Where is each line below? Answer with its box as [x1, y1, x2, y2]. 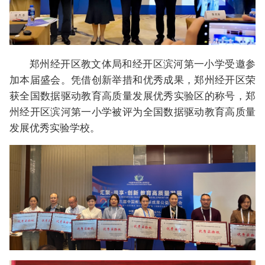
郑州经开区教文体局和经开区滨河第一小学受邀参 [30, 56, 256, 71]
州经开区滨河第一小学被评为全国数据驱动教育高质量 [9, 104, 256, 119]
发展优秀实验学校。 [9, 119, 100, 135]
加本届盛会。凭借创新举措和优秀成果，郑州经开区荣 [9, 72, 256, 87]
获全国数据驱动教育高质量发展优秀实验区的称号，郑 [9, 88, 256, 103]
